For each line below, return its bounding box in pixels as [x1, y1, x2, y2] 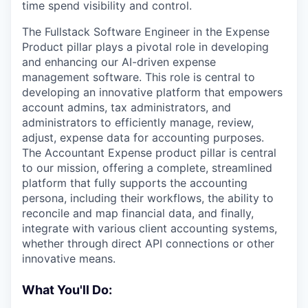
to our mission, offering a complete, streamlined [22, 160, 272, 175]
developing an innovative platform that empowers [22, 85, 283, 99]
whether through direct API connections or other [22, 236, 274, 250]
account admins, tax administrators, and [22, 100, 231, 114]
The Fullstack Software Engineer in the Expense [22, 24, 269, 38]
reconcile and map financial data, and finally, [22, 206, 254, 220]
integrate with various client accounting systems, [22, 221, 277, 235]
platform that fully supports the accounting [22, 175, 247, 190]
